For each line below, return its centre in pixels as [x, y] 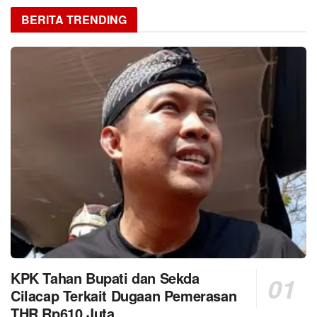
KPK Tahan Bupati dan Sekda [105, 277]
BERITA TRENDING [74, 20]
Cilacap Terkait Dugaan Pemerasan [124, 295]
